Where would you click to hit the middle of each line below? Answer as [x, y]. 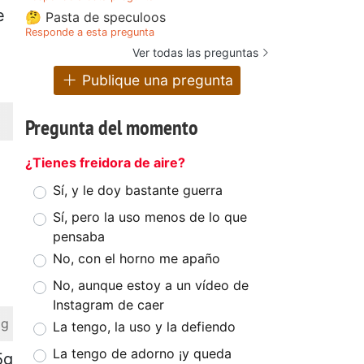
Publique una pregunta [156, 80]
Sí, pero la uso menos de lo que [150, 217]
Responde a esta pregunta [90, 32]
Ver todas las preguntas [195, 52]
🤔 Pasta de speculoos [95, 17]
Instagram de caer [108, 305]
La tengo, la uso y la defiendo [144, 327]
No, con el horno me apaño [136, 259]
